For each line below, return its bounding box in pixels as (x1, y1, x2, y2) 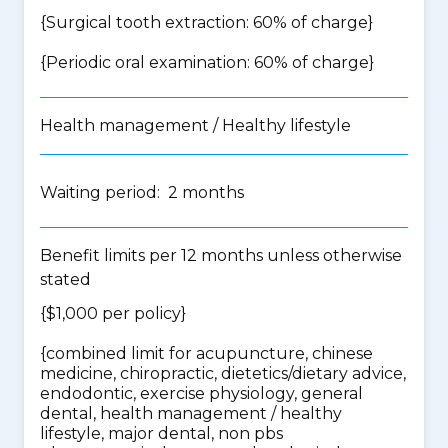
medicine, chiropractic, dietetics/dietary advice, (40, 364, 406, 383)
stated (40, 270, 91, 289)
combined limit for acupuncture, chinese (46, 344, 373, 363)
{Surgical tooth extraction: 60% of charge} (40, 13, 373, 32)
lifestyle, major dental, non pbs (40, 424, 283, 443)
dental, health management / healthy (40, 404, 342, 423)
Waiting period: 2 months (40, 183, 244, 202)
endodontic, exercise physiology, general (40, 384, 363, 403)
